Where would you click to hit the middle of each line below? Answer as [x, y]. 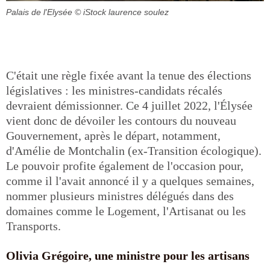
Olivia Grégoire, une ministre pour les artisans [128, 256]
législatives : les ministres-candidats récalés [114, 90]
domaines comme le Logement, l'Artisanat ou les [126, 211]
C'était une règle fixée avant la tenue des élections [129, 75]
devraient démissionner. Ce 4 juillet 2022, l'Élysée [129, 105]
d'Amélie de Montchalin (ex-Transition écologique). [134, 151]
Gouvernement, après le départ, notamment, [113, 136]
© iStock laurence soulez [122, 12]
